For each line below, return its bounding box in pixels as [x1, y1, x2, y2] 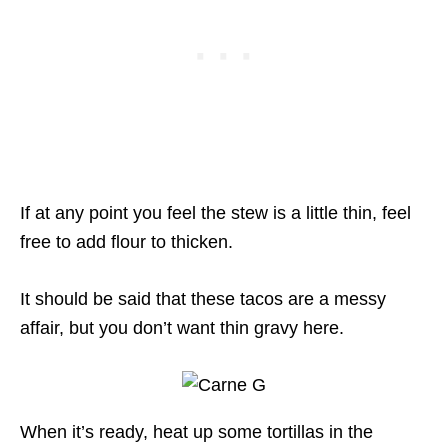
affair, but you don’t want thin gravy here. [20, 318, 344, 339]
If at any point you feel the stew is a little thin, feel [20, 203, 411, 224]
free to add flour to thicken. [20, 232, 233, 253]
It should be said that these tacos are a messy [20, 289, 386, 310]
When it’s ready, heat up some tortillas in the [20, 422, 373, 443]
